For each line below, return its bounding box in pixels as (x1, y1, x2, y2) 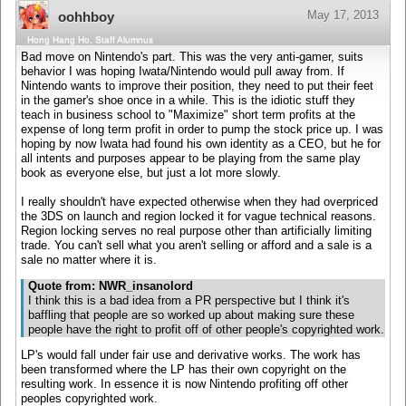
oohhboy (58, 9, 114, 25)
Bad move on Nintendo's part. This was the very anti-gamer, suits (21, 51, 363, 64)
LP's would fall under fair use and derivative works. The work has (21, 349, 361, 362)
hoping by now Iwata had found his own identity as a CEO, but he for (21, 138, 381, 151)
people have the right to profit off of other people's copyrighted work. (28, 323, 384, 336)
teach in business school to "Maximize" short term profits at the (21, 109, 355, 122)
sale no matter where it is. (21, 254, 157, 267)
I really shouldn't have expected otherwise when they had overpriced (21, 196, 378, 209)
